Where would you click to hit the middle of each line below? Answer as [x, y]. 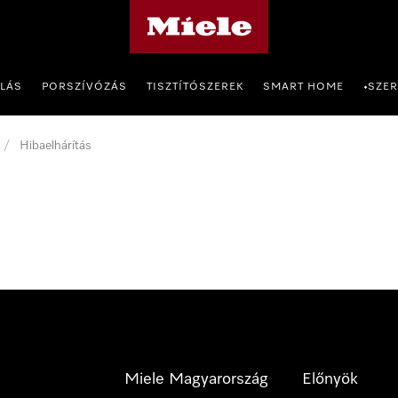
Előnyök [330, 379]
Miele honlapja [169, 12]
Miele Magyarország [196, 379]
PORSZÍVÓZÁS [84, 87]
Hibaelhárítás [56, 145]
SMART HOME [303, 87]
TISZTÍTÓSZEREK [195, 87]
